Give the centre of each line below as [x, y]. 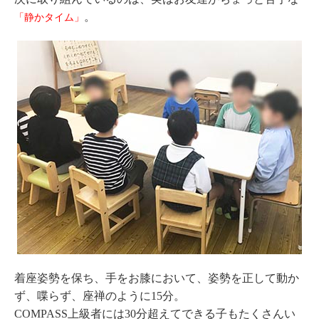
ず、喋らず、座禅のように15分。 [100, 296]
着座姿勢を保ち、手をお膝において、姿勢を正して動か [157, 278]
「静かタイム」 [49, 17]
